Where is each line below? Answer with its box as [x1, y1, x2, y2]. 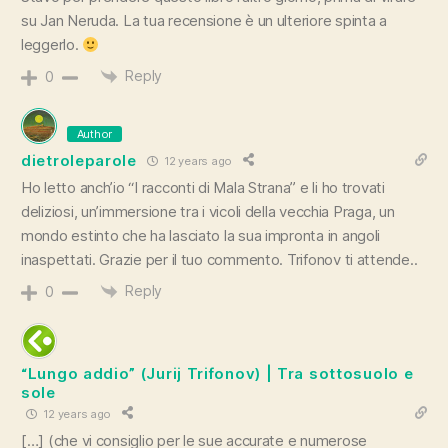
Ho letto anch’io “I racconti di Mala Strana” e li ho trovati [21, 178, 385, 198]
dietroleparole [21, 150, 137, 170]
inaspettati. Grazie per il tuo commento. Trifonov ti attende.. [21, 250, 418, 270]
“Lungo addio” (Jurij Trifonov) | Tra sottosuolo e [21, 364, 414, 384]
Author [76, 127, 113, 142]
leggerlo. [21, 35, 83, 54]
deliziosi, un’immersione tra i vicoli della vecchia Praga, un [21, 202, 395, 222]
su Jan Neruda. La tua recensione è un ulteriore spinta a [21, 11, 387, 30]
